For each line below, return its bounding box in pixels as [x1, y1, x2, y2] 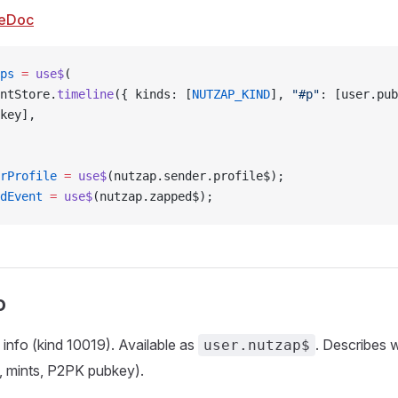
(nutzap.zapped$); [92, 189, 213, 203]
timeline [57, 87, 114, 101]
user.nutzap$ [203, 337, 310, 354]
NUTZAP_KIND [192, 87, 270, 101]
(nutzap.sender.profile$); [107, 169, 284, 183]
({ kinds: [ [114, 87, 192, 101]
